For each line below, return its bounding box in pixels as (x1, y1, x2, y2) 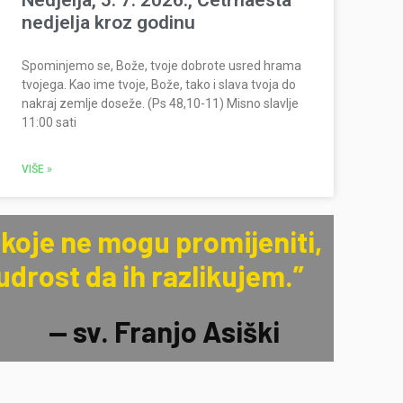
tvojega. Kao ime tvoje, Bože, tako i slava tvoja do (22, 77, 297, 93)
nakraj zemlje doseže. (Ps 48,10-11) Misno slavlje (22, 96, 300, 112)
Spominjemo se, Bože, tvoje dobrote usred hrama (22, 58, 302, 74)
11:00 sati (22, 115, 77, 130)
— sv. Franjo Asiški (49, 314, 280, 349)
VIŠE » (22, 163, 53, 176)
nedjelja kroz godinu (22, 12, 196, 34)
